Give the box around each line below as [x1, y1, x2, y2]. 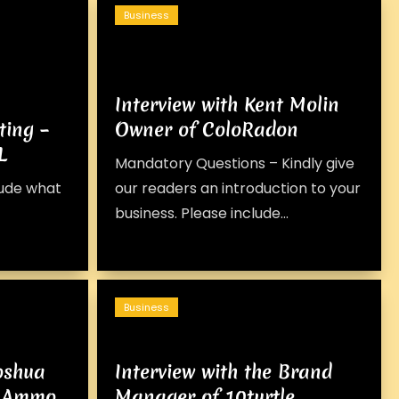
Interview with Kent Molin [115, 92, 340, 118]
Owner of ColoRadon [115, 117, 299, 142]
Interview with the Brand [115, 359, 333, 385]
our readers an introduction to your [115, 178, 362, 199]
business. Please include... [115, 203, 289, 224]
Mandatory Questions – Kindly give [115, 153, 355, 174]
